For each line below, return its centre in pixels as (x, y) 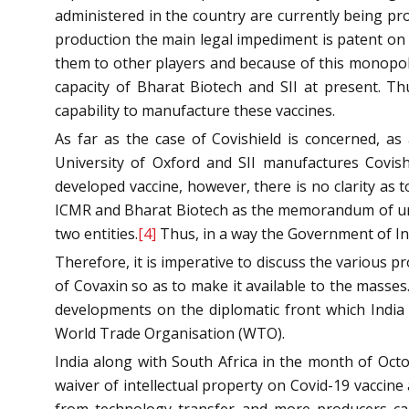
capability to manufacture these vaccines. (195, 110)
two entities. (96, 233)
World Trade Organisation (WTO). (170, 333)
